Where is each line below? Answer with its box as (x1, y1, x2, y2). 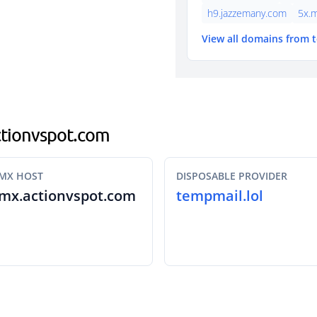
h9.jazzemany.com (207, 6, 287, 20)
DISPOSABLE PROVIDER (176, 169, 287, 183)
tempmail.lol (176, 186, 263, 205)
